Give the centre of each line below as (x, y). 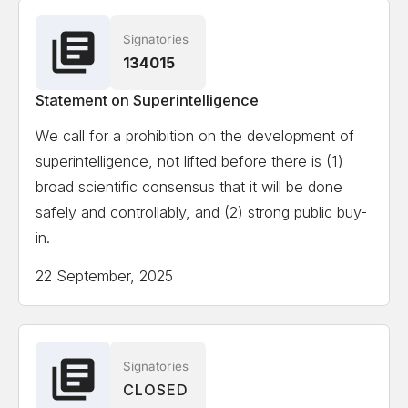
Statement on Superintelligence (148, 100)
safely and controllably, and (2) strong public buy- (202, 213)
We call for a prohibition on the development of (195, 136)
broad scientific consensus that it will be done (189, 187)
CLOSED (155, 389)
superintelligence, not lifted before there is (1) (190, 162)
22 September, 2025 (105, 275)
